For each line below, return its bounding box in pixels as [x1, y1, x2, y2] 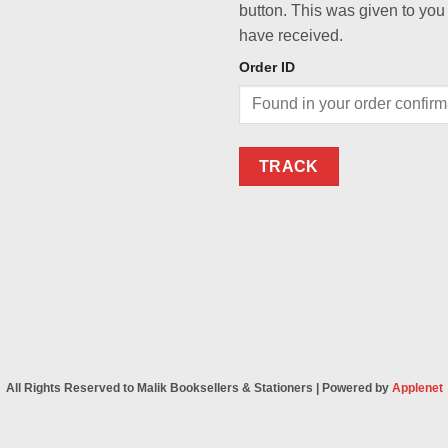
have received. [239, 27, 343, 45]
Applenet [391, 380, 443, 395]
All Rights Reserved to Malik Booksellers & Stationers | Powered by [5, 380, 392, 395]
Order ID [239, 59, 295, 76]
